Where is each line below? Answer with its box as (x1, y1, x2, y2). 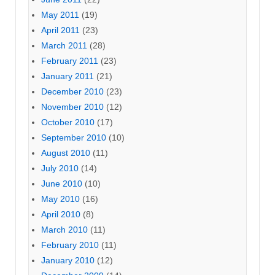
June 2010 (41, 178, 82, 188)
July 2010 (41, 163, 79, 173)
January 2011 (41, 71, 94, 81)
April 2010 (41, 209, 80, 219)
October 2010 (41, 117, 95, 127)
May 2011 (41, 9, 79, 20)
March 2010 (41, 224, 88, 234)
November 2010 (41, 101, 104, 112)
